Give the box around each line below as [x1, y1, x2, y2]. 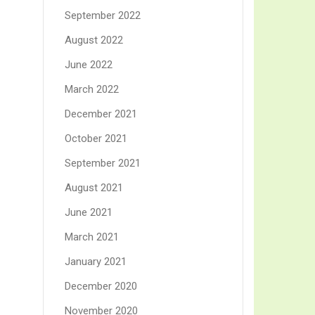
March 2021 [65, 231, 119, 244]
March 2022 [65, 83, 119, 96]
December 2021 [65, 108, 137, 121]
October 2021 [65, 132, 127, 146]
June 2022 [65, 58, 112, 72]
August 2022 [65, 34, 123, 47]
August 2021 [65, 181, 123, 195]
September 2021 [65, 157, 141, 170]
